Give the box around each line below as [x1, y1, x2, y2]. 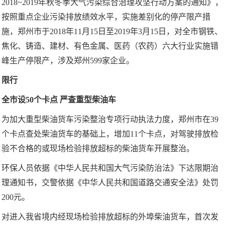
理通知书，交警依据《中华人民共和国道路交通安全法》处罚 [2, 178, 218, 187]
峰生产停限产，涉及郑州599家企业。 [2, 56, 134, 65]
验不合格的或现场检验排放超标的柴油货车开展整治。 [2, 144, 194, 153]
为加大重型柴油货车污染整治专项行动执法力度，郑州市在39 [2, 115, 218, 124]
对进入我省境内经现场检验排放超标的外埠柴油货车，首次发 [2, 212, 218, 221]
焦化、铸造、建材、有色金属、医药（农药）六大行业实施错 [2, 42, 218, 51]
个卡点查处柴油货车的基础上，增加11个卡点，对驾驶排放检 [2, 130, 218, 139]
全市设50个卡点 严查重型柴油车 [2, 95, 116, 104]
